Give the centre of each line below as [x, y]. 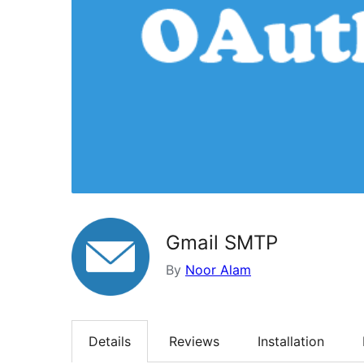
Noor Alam [218, 269]
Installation [291, 341]
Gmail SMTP [222, 242]
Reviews [194, 341]
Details [110, 341]
